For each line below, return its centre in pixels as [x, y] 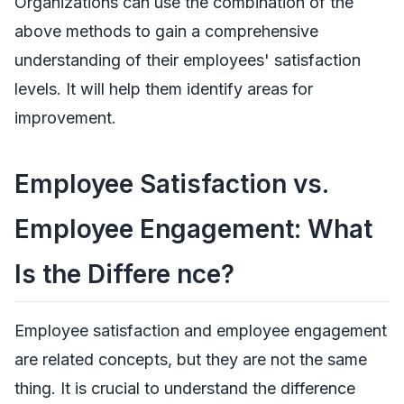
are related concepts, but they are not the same [191, 360]
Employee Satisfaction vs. [171, 184]
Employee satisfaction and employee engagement [201, 331]
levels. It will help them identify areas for [164, 89]
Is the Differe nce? [124, 275]
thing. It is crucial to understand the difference [185, 389]
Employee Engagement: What [193, 230]
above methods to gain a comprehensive [166, 32]
